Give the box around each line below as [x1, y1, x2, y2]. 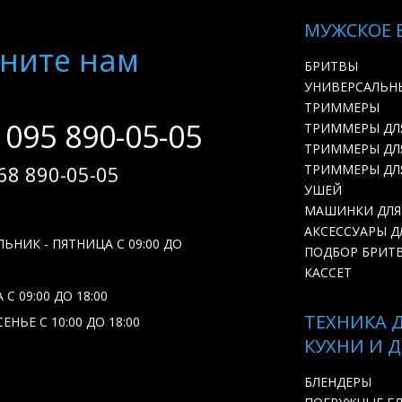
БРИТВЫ [304, 57, 358, 74]
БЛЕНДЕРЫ [304, 373, 371, 390]
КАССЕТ [304, 264, 352, 281]
